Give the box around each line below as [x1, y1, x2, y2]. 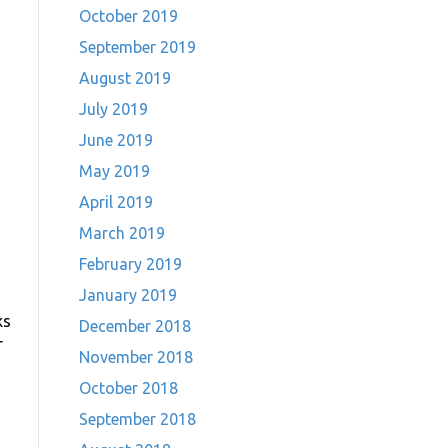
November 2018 [78, 348, 193, 366]
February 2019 [78, 255, 182, 273]
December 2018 [78, 317, 191, 335]
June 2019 [78, 131, 153, 149]
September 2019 [78, 38, 196, 56]
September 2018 [78, 410, 196, 428]
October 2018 [78, 379, 178, 397]
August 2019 [78, 69, 171, 87]
